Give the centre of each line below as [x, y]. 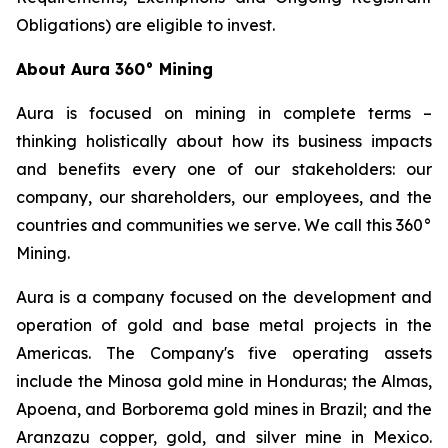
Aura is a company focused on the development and [224, 297]
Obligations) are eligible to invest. [145, 25]
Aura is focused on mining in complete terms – [224, 113]
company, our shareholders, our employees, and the [224, 197]
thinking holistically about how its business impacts [224, 141]
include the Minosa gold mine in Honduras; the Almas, [224, 381]
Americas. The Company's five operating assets [224, 353]
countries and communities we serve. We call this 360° [224, 225]
